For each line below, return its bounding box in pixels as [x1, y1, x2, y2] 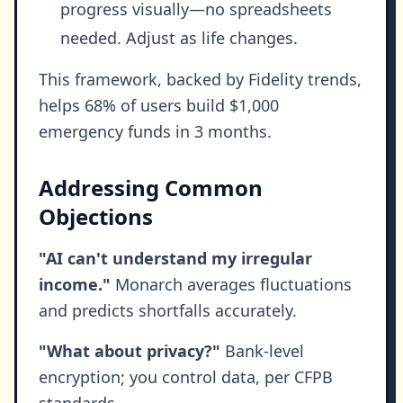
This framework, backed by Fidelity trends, [39, 68, 362, 91]
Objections [39, 201, 153, 232]
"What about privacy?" [39, 340, 220, 363]
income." [39, 273, 111, 296]
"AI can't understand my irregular [39, 247, 312, 270]
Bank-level [220, 340, 304, 363]
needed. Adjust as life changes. [60, 27, 298, 49]
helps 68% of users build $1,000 [39, 94, 279, 117]
